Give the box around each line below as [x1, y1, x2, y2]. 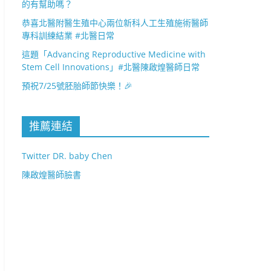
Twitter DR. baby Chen [22, 150, 113, 162]
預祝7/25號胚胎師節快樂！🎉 [22, 80, 132, 91]
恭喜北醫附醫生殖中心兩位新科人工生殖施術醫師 [22, 17, 208, 28]
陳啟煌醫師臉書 [22, 169, 81, 180]
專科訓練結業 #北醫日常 [22, 30, 114, 41]
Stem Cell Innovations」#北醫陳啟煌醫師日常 [22, 61, 200, 73]
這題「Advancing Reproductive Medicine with [22, 48, 206, 60]
